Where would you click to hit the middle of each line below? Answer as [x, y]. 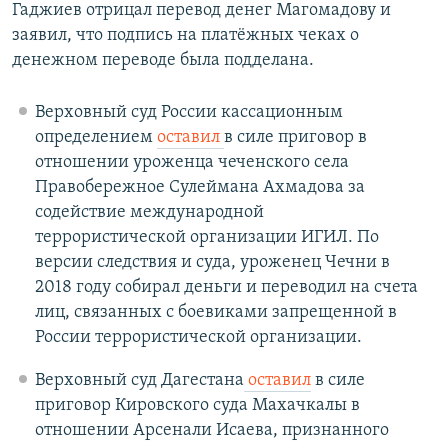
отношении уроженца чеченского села [191, 163]
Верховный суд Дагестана [139, 381]
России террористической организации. [198, 338]
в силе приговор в [295, 138]
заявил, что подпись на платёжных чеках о [185, 36]
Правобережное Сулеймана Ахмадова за [199, 188]
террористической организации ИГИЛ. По [206, 238]
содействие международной [149, 213]
